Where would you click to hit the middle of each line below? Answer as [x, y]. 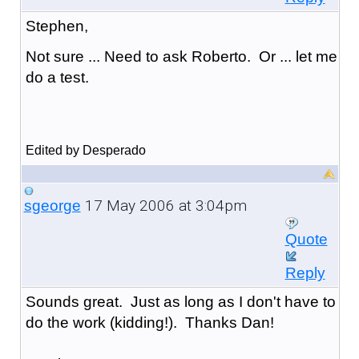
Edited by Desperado [85, 150]
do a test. [57, 77]
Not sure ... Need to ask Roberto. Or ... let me [181, 56]
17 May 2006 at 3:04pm [163, 205]
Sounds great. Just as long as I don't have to [180, 301]
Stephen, [56, 26]
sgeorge [52, 205]
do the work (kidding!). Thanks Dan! [149, 322]
